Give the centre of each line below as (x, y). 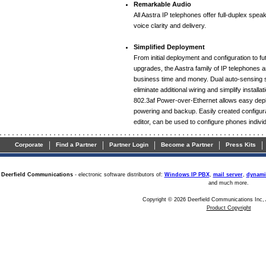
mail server (228, 175)
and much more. (229, 183)
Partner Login (129, 145)
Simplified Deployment (169, 47)
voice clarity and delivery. (170, 26)
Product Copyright (229, 208)
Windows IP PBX (187, 175)
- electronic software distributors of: (118, 175)
